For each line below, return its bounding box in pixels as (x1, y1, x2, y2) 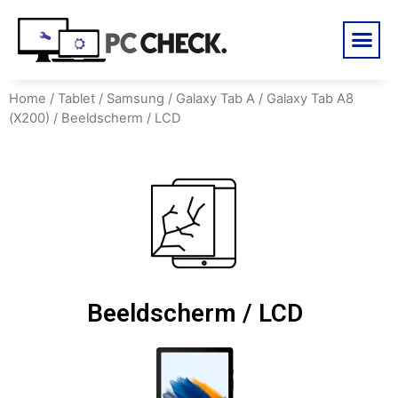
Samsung (107, 90, 164, 107)
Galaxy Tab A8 (267, 90, 354, 107)
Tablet (58, 90, 95, 107)
